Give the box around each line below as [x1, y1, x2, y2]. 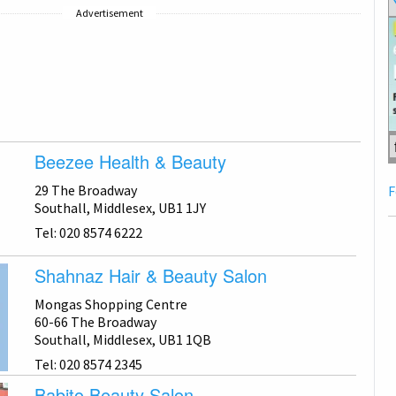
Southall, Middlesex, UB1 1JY [34, 199, 206, 217]
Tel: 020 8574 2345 [34, 355, 142, 374]
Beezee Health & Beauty [34, 148, 226, 175]
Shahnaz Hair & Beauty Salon [34, 263, 267, 289]
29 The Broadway [34, 181, 137, 200]
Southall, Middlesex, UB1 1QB [34, 331, 211, 349]
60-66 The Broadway [34, 313, 156, 331]
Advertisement [75, 6, 143, 20]
